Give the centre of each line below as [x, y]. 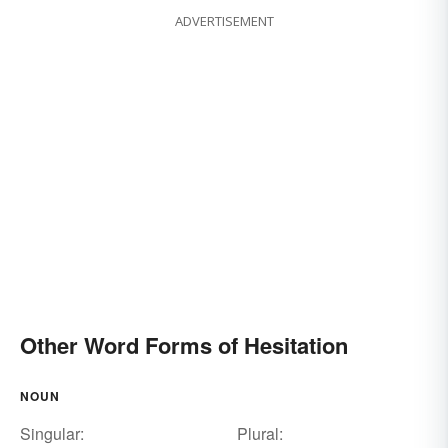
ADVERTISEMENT [224, 20]
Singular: [52, 433]
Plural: [259, 433]
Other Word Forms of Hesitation [184, 344]
